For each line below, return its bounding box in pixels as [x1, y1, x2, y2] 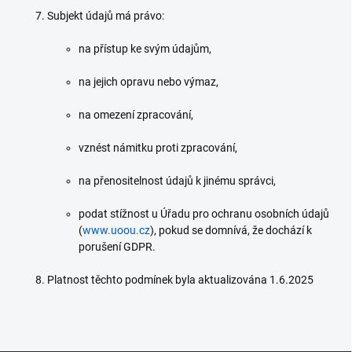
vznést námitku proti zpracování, [79, 141, 237, 154]
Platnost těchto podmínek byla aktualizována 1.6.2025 [47, 273, 313, 286]
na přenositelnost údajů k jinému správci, [79, 174, 276, 187]
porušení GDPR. [79, 240, 156, 253]
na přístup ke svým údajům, [79, 42, 211, 55]
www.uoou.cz [82, 224, 150, 236]
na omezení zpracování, [79, 108, 193, 121]
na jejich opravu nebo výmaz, [79, 75, 218, 88]
